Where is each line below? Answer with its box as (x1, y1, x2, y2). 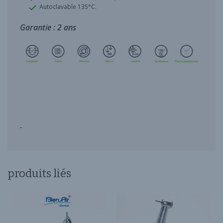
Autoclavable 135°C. (36, 2, 97, 11)
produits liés (7, 167, 71, 181)
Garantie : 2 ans (20, 22, 76, 33)
